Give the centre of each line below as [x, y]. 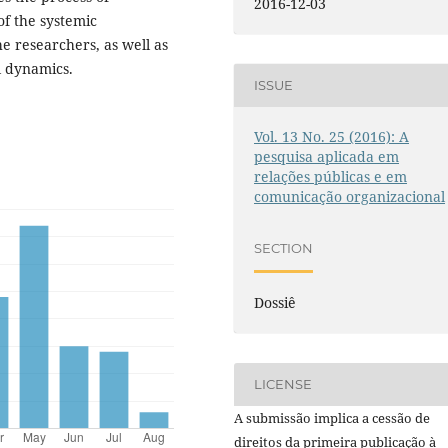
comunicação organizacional [350, 196]
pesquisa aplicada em [327, 156]
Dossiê [275, 302]
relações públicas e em [331, 176]
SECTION [284, 248]
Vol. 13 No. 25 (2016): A [332, 136]
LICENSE [283, 384]
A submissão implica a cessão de [332, 417]
